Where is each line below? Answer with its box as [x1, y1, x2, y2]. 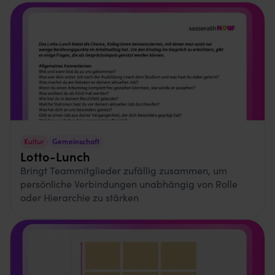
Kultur [24, 136, 45, 146]
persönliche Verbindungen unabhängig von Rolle [20, 176, 238, 190]
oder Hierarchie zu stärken [20, 190, 139, 204]
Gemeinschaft [52, 136, 100, 146]
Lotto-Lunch [20, 147, 90, 165]
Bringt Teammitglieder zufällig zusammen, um [20, 163, 227, 177]
